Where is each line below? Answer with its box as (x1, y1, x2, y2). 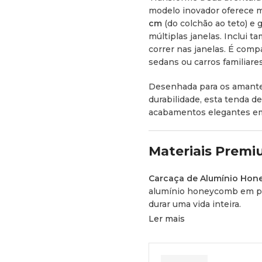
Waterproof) (149, 236, 202, 247)
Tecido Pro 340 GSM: (149, 223, 239, 234)
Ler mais (149, 213, 185, 224)
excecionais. (149, 249, 200, 260)
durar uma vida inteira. (149, 199, 241, 209)
